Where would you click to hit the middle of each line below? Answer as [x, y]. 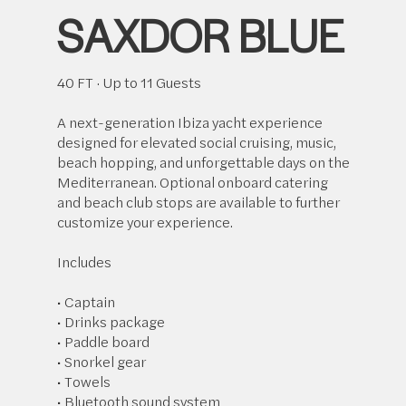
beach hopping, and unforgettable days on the [204, 161]
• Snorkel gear [102, 361]
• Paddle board [104, 341]
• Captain [87, 301]
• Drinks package [111, 321]
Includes [85, 261]
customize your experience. [145, 221]
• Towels [84, 381]
